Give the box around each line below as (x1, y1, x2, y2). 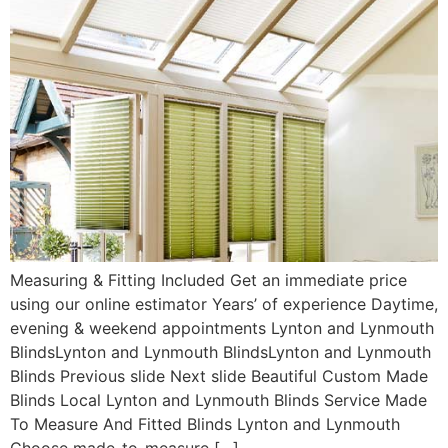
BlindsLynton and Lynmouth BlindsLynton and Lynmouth (10, 341, 431, 362)
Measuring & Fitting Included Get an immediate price (10, 269, 407, 290)
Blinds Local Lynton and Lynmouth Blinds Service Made (10, 389, 427, 410)
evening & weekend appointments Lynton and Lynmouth (10, 317, 434, 338)
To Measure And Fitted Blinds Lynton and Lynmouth (10, 413, 400, 434)
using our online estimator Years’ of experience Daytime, (10, 293, 438, 314)
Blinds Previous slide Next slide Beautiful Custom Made (10, 365, 428, 386)
